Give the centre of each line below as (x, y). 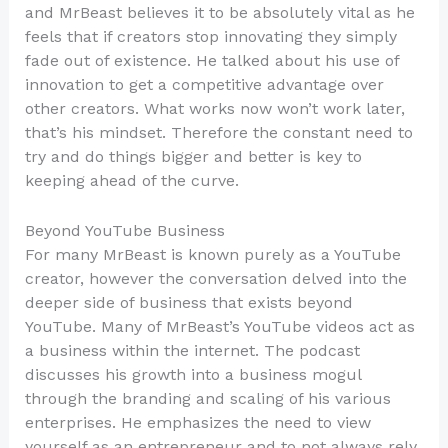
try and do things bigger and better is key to (193, 157)
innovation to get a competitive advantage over (204, 85)
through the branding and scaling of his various (207, 398)
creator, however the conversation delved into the (215, 278)
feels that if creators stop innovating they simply (210, 37)
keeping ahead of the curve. (131, 181)
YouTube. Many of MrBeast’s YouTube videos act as (219, 326)
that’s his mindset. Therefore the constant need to (218, 133)
